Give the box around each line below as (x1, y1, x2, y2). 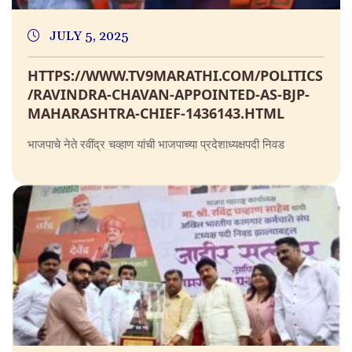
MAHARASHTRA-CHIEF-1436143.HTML (27, 104, 284, 123)
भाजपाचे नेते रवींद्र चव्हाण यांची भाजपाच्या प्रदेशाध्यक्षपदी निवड (27, 136, 284, 152)
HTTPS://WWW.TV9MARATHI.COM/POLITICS (27, 66, 323, 86)
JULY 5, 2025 (46, 28, 129, 45)
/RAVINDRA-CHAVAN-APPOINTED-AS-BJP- (27, 85, 310, 104)
